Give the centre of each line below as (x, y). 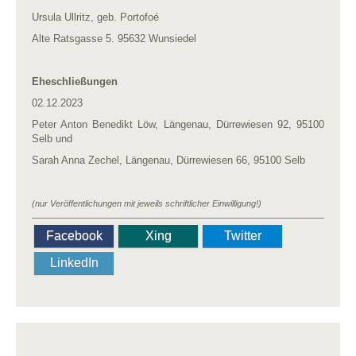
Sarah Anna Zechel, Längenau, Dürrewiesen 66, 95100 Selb (168, 160)
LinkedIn (74, 262)
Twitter (242, 235)
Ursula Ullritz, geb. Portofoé (95, 17)
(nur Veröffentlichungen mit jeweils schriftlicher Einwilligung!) (147, 203)
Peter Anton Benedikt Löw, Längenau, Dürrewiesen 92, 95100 (178, 124)
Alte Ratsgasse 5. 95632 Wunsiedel (114, 38)
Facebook (74, 235)
